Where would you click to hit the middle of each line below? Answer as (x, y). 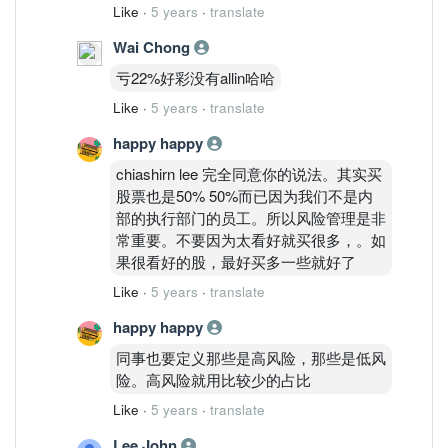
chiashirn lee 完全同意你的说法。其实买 (249, 173)
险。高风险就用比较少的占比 (213, 379)
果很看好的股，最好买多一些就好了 (236, 261)
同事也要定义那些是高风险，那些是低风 (251, 357)
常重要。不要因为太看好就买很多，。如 (251, 239)
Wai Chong (153, 46)
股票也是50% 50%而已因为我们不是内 (244, 195)
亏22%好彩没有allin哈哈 (195, 77)
